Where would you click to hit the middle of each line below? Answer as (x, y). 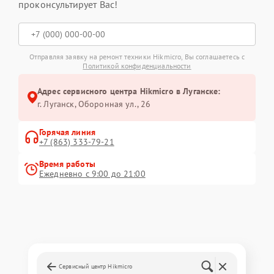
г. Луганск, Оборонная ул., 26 (94, 104)
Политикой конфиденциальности (137, 65)
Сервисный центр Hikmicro (96, 266)
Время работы (67, 164)
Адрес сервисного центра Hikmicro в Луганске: (129, 91)
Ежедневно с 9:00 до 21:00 (92, 173)
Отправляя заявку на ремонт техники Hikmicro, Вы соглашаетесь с (137, 56)
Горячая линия (67, 132)
